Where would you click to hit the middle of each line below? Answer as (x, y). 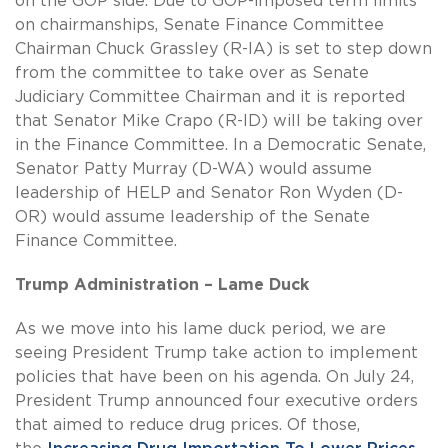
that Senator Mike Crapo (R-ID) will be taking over (219, 121)
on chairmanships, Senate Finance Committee (199, 25)
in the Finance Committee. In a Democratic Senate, (220, 145)
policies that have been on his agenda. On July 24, (214, 377)
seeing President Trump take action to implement (216, 353)
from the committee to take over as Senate (192, 73)
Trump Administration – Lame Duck (162, 285)
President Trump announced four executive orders (216, 401)
